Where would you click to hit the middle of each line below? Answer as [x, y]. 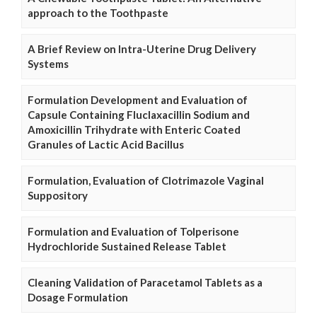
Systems [48, 64]
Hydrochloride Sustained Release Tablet [127, 247]
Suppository [58, 196]
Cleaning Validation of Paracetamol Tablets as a [145, 283]
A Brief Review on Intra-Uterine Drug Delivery [142, 49]
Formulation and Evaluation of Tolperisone [133, 232]
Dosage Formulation [78, 298]
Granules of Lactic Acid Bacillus [106, 145]
